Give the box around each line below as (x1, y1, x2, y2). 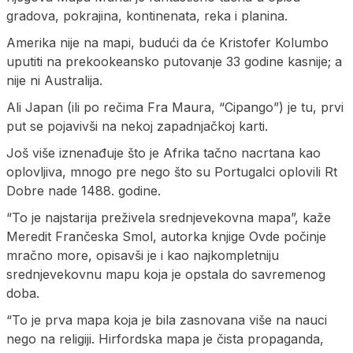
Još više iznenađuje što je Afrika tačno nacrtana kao (6, 144, 321, 161)
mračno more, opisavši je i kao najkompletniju (6, 247, 279, 263)
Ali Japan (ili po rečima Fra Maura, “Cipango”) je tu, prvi (6, 98, 344, 115)
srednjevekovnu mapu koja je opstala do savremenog (6, 266, 325, 282)
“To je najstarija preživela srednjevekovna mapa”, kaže (6, 209, 331, 225)
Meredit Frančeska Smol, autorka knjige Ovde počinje (6, 228, 326, 244)
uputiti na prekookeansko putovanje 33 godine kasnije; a (6, 53, 342, 69)
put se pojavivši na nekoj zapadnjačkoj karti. (6, 117, 268, 134)
